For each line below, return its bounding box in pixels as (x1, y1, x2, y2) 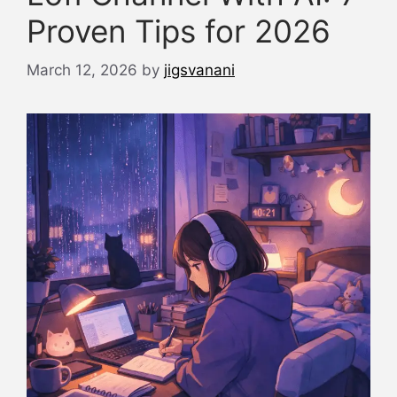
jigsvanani (164, 61, 235, 79)
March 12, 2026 (27, 61, 137, 79)
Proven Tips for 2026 (27, 12, 331, 50)
